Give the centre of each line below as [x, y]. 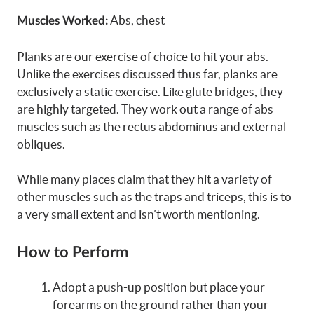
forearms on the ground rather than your [161, 304]
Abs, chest [136, 20]
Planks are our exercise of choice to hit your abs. [143, 56]
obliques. [41, 144]
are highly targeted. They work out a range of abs [145, 109]
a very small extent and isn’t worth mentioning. [138, 214]
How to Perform [73, 252]
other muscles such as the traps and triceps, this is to [154, 197]
